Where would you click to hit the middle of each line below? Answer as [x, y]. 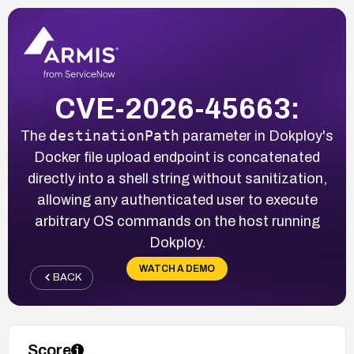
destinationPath [114, 135]
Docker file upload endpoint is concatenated [177, 157]
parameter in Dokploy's [256, 136]
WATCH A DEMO [177, 268]
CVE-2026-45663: [177, 109]
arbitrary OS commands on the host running [177, 221]
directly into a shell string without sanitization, [177, 178]
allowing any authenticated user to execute [177, 200]
